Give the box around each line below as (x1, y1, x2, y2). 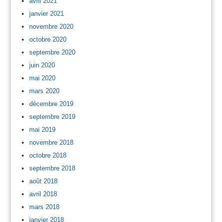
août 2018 (29, 177, 57, 185)
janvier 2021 (29, 9, 64, 17)
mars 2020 (29, 87, 59, 95)
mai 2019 (29, 125, 55, 133)
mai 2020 (29, 74, 55, 82)
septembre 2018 (29, 164, 75, 172)
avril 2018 (29, 190, 57, 198)
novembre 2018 (29, 138, 73, 146)
